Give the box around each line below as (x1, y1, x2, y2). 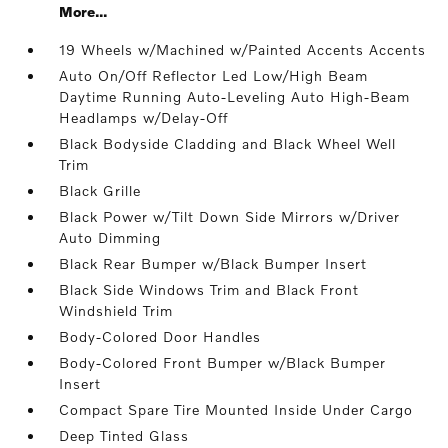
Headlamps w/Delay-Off (59, 109, 229, 126)
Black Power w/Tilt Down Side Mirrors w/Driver (59, 208, 401, 225)
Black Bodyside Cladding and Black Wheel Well (59, 135, 397, 152)
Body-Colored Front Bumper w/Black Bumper (59, 354, 387, 371)
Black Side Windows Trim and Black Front (59, 281, 360, 298)
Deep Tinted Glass (59, 427, 190, 444)
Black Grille (59, 182, 142, 199)
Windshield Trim (59, 302, 174, 319)
